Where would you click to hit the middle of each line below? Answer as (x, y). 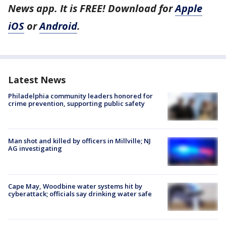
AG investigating (35, 149)
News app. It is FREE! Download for (92, 9)
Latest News (37, 80)
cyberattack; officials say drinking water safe (80, 193)
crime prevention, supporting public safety (76, 104)
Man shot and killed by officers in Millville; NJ (79, 141)
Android (58, 26)
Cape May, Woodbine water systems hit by (75, 186)
